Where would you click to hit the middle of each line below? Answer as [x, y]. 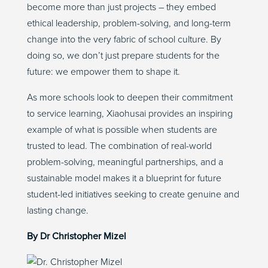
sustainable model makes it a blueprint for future [124, 178]
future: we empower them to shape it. [103, 71]
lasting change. [57, 210]
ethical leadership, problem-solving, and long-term [129, 23]
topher [87, 236]
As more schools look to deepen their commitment [130, 97]
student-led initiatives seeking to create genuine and [133, 194]
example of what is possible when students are [122, 130]
